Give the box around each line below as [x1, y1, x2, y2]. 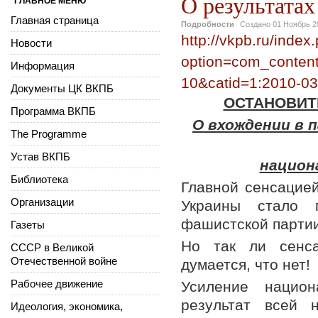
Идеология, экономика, [11, 300, 123, 312]
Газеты [11, 218, 45, 231]
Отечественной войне [11, 254, 117, 267]
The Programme [11, 127, 87, 140]
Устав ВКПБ [11, 150, 70, 163]
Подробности [181, 19, 234, 28]
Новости [11, 36, 52, 49]
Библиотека [11, 172, 68, 185]
